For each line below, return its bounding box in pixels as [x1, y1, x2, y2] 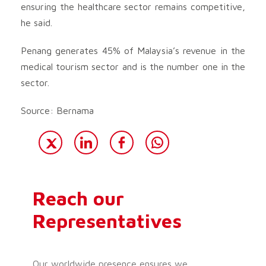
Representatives [33, 209, 182, 232]
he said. [21, 17, 52, 28]
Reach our [33, 186, 124, 210]
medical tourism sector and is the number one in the [21, 61, 245, 72]
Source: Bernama [21, 104, 94, 116]
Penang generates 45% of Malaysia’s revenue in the [21, 45, 245, 56]
